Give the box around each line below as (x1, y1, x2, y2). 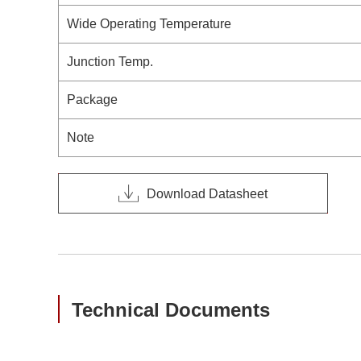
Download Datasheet (147, 186, 268, 201)
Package (67, 93, 118, 106)
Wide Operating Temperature (67, 17, 231, 31)
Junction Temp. (67, 55, 153, 68)
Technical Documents (72, 299, 270, 321)
